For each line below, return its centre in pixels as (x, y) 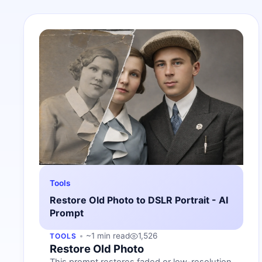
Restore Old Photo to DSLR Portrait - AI (139, 200)
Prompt (67, 213)
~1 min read (108, 236)
